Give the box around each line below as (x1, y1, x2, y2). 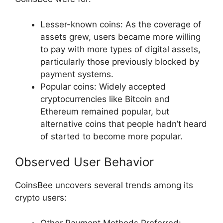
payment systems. (40, 69, 113, 79)
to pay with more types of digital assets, (40, 44, 201, 54)
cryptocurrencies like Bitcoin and (40, 94, 170, 104)
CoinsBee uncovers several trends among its (15, 180, 193, 191)
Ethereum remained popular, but (40, 106, 169, 116)
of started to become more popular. (40, 131, 183, 141)
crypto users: (15, 193, 67, 203)
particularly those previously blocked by (40, 56, 199, 67)
